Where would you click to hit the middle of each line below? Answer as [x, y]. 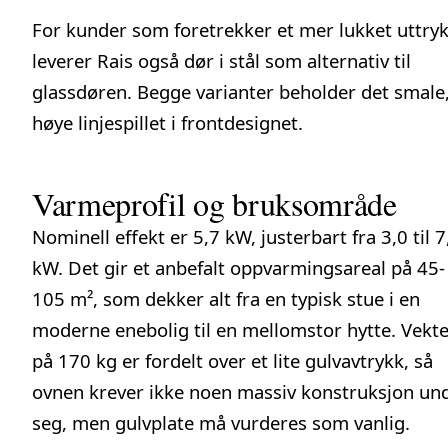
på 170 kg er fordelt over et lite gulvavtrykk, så [232, 360]
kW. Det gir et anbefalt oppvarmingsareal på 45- [238, 267]
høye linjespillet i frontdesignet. [167, 122]
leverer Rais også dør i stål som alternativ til [221, 60]
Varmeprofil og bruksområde [214, 203]
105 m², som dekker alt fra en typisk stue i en [226, 298]
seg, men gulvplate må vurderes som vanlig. [221, 422]
